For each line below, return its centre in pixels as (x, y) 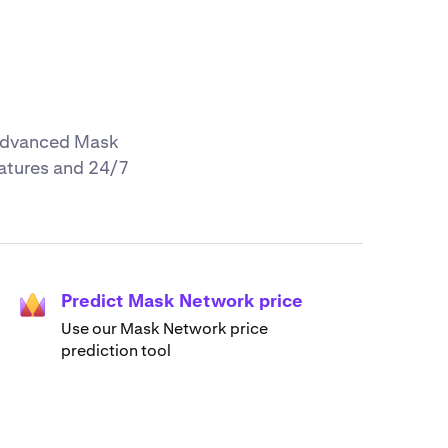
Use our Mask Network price (164, 329)
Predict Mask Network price (182, 301)
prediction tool (116, 351)
